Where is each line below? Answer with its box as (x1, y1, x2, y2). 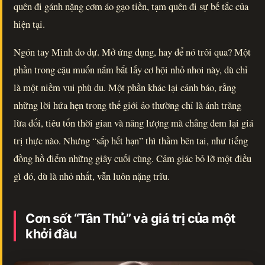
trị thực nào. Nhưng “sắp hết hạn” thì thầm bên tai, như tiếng (14, 133, 248, 147)
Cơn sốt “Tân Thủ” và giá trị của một (25, 210, 235, 226)
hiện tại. (14, 17, 46, 31)
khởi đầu (25, 225, 77, 241)
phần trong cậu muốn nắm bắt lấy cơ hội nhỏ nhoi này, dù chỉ (14, 62, 248, 76)
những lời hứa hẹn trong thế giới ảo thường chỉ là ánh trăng (14, 98, 242, 112)
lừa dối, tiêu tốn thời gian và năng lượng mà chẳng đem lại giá (14, 115, 254, 130)
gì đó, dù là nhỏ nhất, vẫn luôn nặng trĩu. (14, 169, 170, 183)
